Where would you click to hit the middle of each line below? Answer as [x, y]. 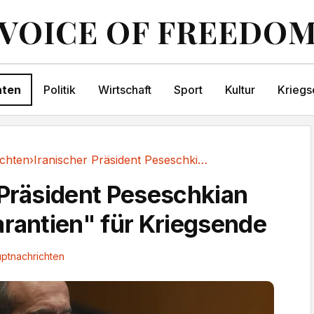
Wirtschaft [124, 90]
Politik [59, 90]
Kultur [240, 90]
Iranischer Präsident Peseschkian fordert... [203, 160]
